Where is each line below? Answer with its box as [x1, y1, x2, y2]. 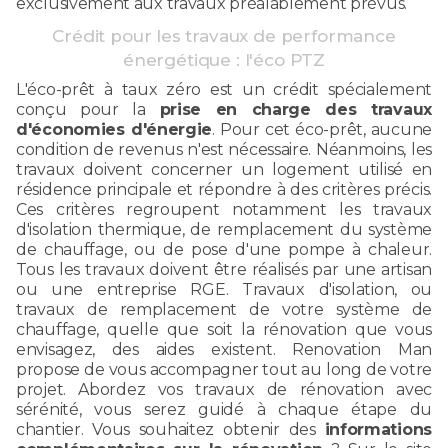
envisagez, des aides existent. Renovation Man [16, 339, 432, 359]
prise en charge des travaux [159, 99, 432, 119]
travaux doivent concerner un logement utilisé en [16, 159, 432, 179]
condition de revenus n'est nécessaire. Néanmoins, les [16, 139, 432, 159]
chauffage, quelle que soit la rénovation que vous [16, 319, 432, 339]
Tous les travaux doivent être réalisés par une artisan [16, 259, 432, 279]
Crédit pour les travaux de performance [52, 25, 396, 46]
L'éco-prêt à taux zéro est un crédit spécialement [16, 79, 432, 99]
